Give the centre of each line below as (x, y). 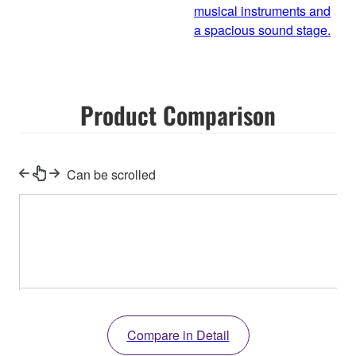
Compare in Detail (178, 335)
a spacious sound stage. (262, 30)
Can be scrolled (111, 175)
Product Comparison (178, 115)
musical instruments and (262, 11)
